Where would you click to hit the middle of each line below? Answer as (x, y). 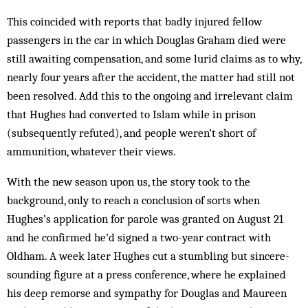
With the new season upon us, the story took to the (129, 181)
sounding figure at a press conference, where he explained (146, 274)
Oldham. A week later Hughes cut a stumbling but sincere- (148, 256)
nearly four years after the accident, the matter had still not (151, 77)
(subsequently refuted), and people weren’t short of (131, 133)
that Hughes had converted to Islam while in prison (131, 114)
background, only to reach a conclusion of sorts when (133, 200)
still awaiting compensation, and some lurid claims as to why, (154, 58)
